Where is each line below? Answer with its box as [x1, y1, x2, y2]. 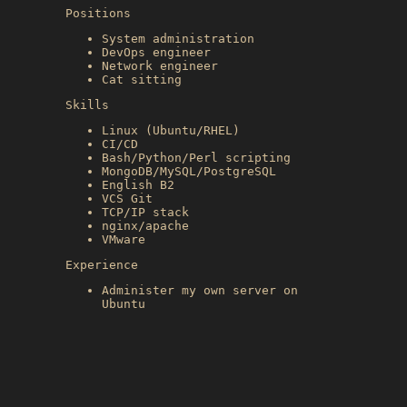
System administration [102, 31, 254, 45]
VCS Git [102, 191, 153, 205]
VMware [102, 232, 145, 246]
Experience [65, 257, 138, 272]
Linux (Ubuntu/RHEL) [102, 123, 240, 137]
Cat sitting [102, 72, 182, 86]
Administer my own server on [102, 283, 298, 297]
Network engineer [102, 58, 218, 73]
